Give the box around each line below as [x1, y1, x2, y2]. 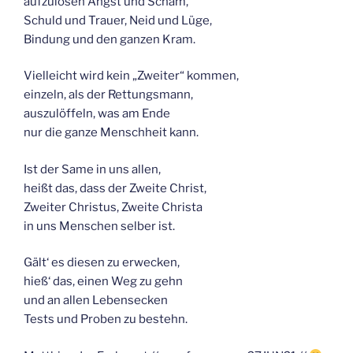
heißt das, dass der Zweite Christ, [24, 180, 206, 195]
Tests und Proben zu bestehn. [24, 312, 188, 327]
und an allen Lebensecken [24, 293, 168, 308]
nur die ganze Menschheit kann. [24, 125, 199, 140]
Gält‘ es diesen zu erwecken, [24, 255, 180, 270]
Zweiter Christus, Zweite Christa [24, 199, 203, 214]
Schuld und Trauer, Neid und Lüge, [24, 13, 212, 28]
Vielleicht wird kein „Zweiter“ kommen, [24, 69, 239, 84]
